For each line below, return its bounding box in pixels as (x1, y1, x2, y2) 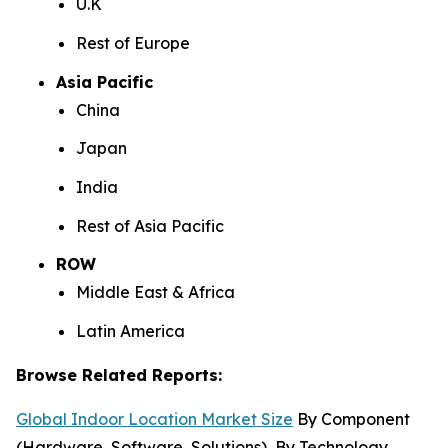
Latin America (76, 320, 185, 341)
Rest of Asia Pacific (76, 215, 224, 236)
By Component (293, 408, 410, 429)
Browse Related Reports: (16, 364, 222, 385)
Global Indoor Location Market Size (16, 408, 293, 429)
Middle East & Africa (76, 282, 235, 303)
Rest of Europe (76, 32, 190, 53)
